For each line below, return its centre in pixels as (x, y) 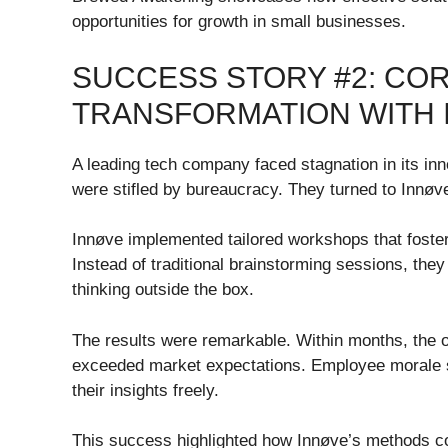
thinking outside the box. (163, 289)
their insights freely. (145, 390)
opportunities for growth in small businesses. (239, 21)
